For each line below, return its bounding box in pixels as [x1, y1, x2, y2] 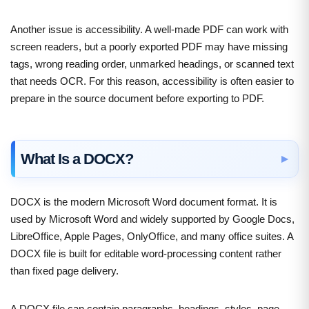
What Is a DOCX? [21, 150, 133, 168]
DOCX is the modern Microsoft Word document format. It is [10, 195, 277, 208]
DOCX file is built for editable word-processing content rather [10, 247, 281, 259]
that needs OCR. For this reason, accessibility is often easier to [10, 74, 294, 87]
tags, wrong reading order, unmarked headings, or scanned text [10, 57, 294, 70]
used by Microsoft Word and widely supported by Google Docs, [10, 212, 295, 225]
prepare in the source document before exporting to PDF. [10, 92, 264, 104]
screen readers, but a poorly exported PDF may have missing [10, 40, 288, 52]
